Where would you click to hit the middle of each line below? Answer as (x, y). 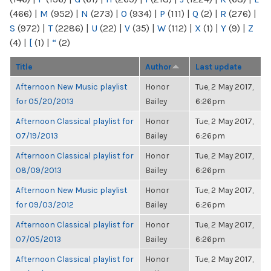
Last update (219, 67)
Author (158, 67)
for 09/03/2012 (45, 204)
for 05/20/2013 (45, 101)
